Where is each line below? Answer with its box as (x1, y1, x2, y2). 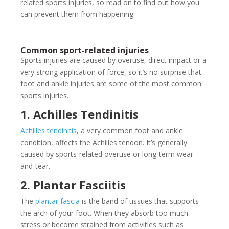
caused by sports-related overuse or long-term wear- (20, 149, 196, 159)
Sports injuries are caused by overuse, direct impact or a (20, 55, 207, 65)
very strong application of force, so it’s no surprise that (20, 67, 201, 77)
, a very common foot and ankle (77, 126, 183, 136)
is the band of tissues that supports (80, 196, 199, 207)
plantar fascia (33, 196, 80, 207)
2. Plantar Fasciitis (20, 177, 126, 193)
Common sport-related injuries (20, 44, 149, 56)
